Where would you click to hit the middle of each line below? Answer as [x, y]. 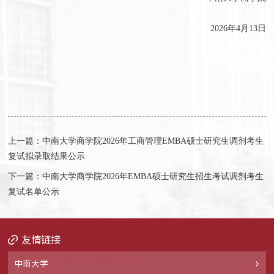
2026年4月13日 [238, 28]
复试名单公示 [34, 191]
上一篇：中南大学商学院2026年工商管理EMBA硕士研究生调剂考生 [136, 140]
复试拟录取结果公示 [47, 156]
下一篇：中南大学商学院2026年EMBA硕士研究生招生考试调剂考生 [136, 176]
